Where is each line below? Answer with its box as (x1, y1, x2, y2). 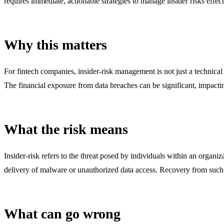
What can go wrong (4, 205, 120, 221)
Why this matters (4, 36, 107, 52)
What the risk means (4, 121, 128, 137)
